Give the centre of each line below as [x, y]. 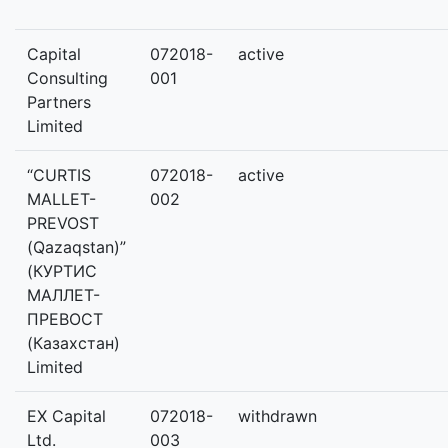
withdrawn [277, 416]
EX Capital [66, 416]
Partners [59, 102]
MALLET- [61, 199]
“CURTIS [59, 175]
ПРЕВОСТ [65, 319]
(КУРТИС [62, 271]
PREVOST [63, 223]
